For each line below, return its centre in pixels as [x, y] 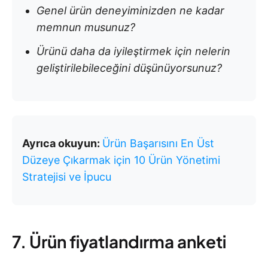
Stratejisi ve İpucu [67, 176]
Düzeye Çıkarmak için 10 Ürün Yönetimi [121, 160]
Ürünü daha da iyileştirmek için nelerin [133, 51]
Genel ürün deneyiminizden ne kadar [130, 10]
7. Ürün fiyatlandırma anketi [119, 241]
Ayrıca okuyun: [62, 143]
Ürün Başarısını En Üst [158, 143]
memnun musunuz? [86, 27]
